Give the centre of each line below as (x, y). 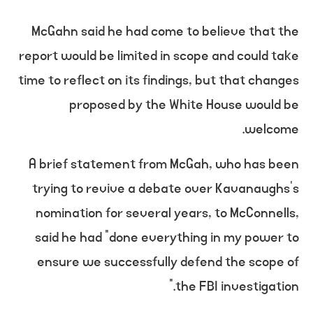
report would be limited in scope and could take (159, 56)
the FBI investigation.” (237, 287)
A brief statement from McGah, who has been (164, 165)
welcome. (272, 130)
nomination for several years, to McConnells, (167, 213)
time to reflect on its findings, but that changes (159, 81)
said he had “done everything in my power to (167, 238)
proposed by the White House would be (184, 105)
